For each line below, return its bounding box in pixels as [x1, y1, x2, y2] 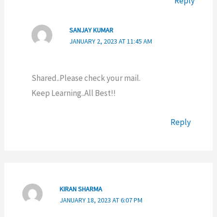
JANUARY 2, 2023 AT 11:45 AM [69, 37, 152, 46]
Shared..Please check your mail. [31, 72, 141, 83]
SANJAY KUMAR [69, 26, 113, 35]
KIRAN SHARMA [59, 184, 102, 193]
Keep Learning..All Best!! [31, 87, 116, 98]
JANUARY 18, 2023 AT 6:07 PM [59, 195, 142, 204]
